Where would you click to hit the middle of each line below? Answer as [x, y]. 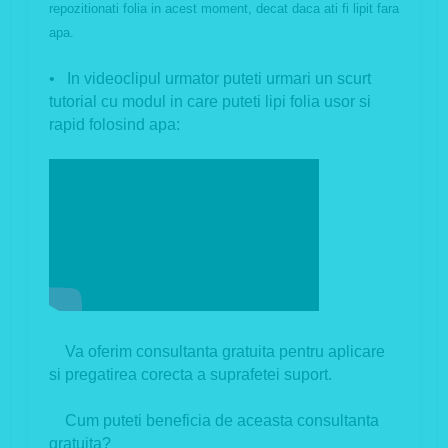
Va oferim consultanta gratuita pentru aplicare [217, 352]
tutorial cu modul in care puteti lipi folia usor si [210, 102]
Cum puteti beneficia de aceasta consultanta [214, 421]
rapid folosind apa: [114, 125]
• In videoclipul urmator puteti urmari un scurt [210, 79]
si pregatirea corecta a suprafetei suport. [190, 375]
